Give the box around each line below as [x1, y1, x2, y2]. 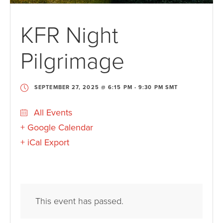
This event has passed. [35, 196, 123, 207]
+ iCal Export [20, 137, 69, 148]
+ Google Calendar [20, 122, 93, 133]
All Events [31, 107, 72, 118]
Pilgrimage [20, 48, 124, 76]
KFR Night [20, 22, 118, 50]
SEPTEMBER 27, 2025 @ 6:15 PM [34, 84, 132, 91]
